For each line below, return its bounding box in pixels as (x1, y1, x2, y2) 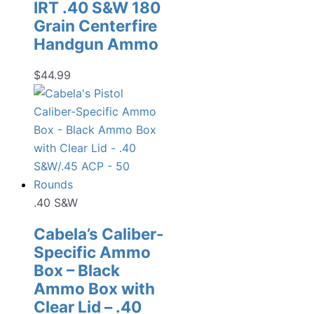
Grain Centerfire (34, 15, 157, 35)
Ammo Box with (34, 278, 155, 298)
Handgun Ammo (34, 34, 158, 53)
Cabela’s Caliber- (34, 224, 164, 243)
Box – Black (34, 260, 120, 280)
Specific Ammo (34, 242, 151, 261)
